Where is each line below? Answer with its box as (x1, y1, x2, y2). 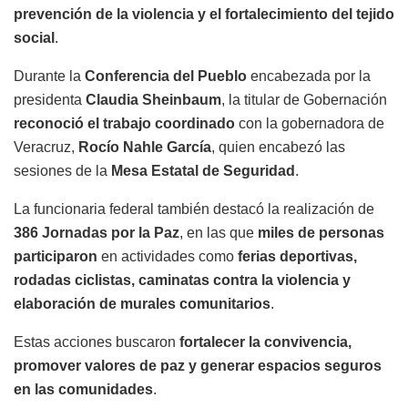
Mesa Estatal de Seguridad (111, 162, 295, 178)
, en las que (179, 224, 258, 240)
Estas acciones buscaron (14, 333, 179, 350)
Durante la (14, 67, 85, 84)
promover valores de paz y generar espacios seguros (14, 357, 382, 373)
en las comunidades (14, 381, 153, 397)
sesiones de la (14, 162, 111, 178)
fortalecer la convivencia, (179, 333, 352, 350)
